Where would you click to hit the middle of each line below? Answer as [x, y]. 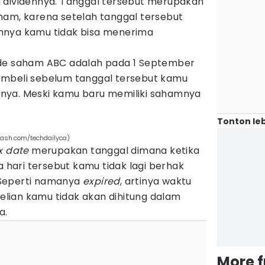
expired [101, 181]
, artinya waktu [156, 181]
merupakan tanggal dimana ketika [114, 151]
